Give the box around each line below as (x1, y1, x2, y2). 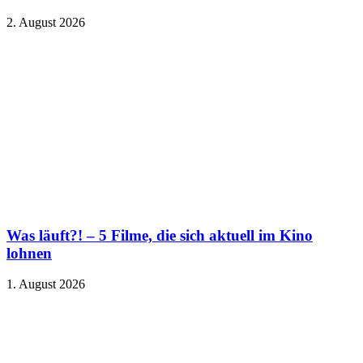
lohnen (6, 244, 52, 262)
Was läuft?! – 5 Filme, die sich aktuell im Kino (6, 226, 313, 244)
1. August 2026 (6, 277, 85, 292)
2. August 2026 (6, 15, 85, 29)
